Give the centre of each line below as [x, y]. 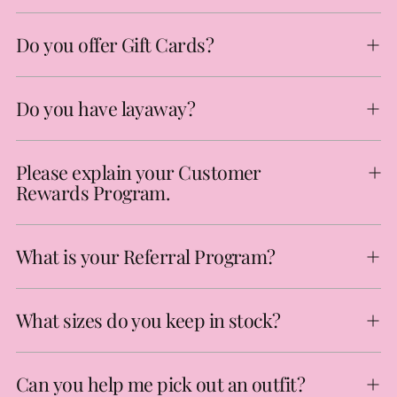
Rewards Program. [93, 192]
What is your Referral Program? [146, 256]
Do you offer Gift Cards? [115, 44]
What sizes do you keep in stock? [148, 320]
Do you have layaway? [106, 108]
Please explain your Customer [139, 172]
